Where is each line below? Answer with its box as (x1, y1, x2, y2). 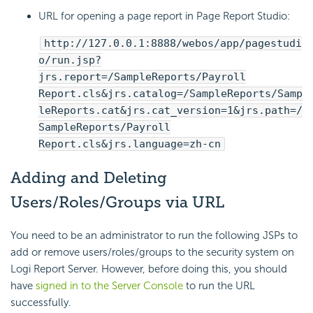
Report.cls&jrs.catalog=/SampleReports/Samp (38, 87, 303, 100)
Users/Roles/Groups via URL (10, 192, 224, 212)
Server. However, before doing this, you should (65, 263, 287, 276)
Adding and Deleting (10, 168, 167, 187)
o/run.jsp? (38, 53, 101, 66)
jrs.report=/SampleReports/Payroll (38, 70, 246, 83)
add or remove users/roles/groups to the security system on (10, 246, 294, 259)
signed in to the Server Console (36, 279, 186, 293)
